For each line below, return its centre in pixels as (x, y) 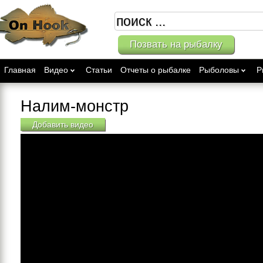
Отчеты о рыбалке (156, 70)
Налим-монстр (75, 106)
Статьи (99, 70)
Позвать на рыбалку (176, 44)
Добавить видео (63, 124)
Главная (20, 70)
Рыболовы (219, 70)
